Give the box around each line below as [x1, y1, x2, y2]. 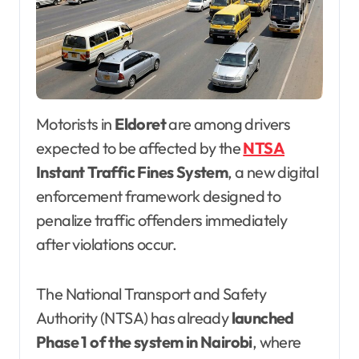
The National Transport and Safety [36, 283, 267, 304]
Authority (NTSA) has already [36, 307, 232, 328]
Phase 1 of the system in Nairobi [36, 331, 252, 352]
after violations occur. [36, 233, 177, 254]
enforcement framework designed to [36, 185, 281, 206]
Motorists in [49, 113, 115, 134]
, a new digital [228, 161, 319, 182]
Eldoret [115, 113, 167, 134]
